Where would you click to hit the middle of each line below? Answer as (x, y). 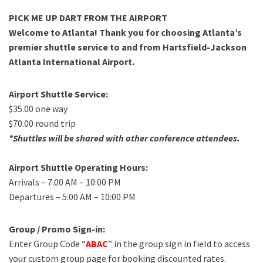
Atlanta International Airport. (72, 62)
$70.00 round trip (42, 123)
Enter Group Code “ (47, 244)
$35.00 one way (38, 109)
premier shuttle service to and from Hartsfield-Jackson (128, 47)
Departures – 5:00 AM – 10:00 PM (72, 197)
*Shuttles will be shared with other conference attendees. (124, 138)
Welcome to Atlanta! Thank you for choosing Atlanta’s (125, 32)
